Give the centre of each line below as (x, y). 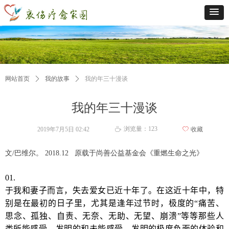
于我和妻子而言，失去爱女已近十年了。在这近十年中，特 (114, 190)
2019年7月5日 (56, 129)
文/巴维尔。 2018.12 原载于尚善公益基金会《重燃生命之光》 (104, 153)
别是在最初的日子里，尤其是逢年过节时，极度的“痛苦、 (114, 203)
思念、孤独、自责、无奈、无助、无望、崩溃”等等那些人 (114, 216)
